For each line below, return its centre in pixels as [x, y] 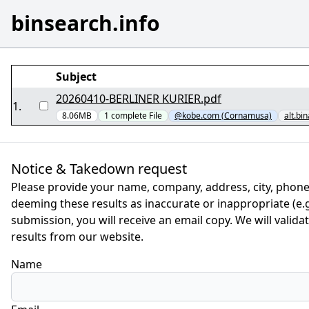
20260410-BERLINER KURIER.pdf [139, 99]
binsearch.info [86, 23]
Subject [76, 77]
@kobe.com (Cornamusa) [223, 116]
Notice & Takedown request [99, 169]
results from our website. [77, 237]
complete [130, 116]
